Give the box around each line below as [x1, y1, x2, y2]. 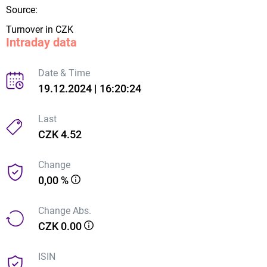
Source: [6, 4, 38, 15]
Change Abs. [38, 204, 91, 216]
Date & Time [38, 67, 90, 79]
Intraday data [6, 35, 77, 49]
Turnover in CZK [6, 23, 73, 35]
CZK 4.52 [38, 128, 82, 141]
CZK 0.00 [38, 219, 84, 232]
